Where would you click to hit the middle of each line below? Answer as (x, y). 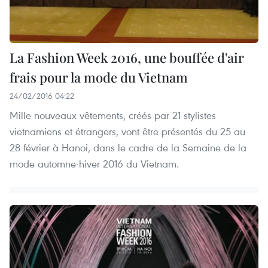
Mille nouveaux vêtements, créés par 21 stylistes (113, 115)
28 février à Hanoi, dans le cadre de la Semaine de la (128, 147)
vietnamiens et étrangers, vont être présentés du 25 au (127, 131)
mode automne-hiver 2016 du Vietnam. (94, 163)
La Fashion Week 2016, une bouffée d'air (127, 57)
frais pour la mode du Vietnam (99, 77)
